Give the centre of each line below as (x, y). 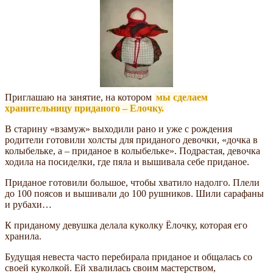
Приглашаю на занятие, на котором (80, 97)
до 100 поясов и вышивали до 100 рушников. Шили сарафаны (134, 194)
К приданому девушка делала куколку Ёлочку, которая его (126, 225)
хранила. (23, 236)
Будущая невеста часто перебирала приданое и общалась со (129, 257)
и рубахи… (28, 205)
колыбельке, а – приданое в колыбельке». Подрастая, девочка (133, 151)
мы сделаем (182, 97)
